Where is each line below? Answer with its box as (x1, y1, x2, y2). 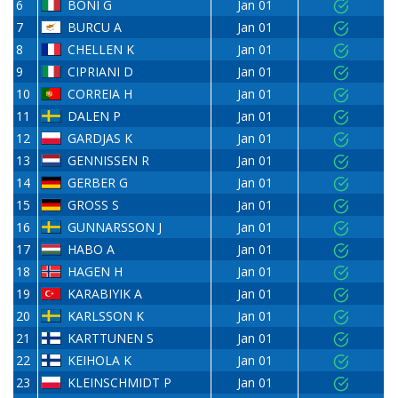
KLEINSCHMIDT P (67, 374, 171, 392)
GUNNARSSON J (67, 219, 162, 236)
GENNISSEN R (67, 152, 149, 170)
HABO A (67, 241, 115, 259)
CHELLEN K (67, 41, 134, 59)
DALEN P (67, 107, 121, 125)
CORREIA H (67, 85, 132, 103)
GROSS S (67, 196, 119, 214)
